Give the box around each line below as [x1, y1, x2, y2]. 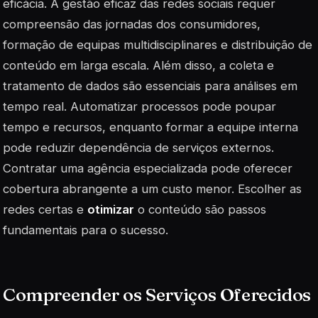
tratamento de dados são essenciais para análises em [3, 79, 297, 94]
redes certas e [3, 202, 87, 217]
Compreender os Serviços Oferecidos [3, 283, 311, 306]
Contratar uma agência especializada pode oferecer [3, 161, 292, 176]
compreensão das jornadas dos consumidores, [3, 17, 261, 32]
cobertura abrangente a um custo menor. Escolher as [3, 182, 302, 197]
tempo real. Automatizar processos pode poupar [3, 99, 276, 114]
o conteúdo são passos [134, 202, 266, 217]
